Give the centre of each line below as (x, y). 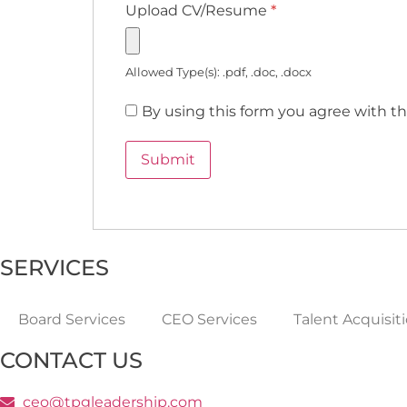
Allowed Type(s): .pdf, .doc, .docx (218, 72)
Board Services (72, 320)
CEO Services (209, 320)
